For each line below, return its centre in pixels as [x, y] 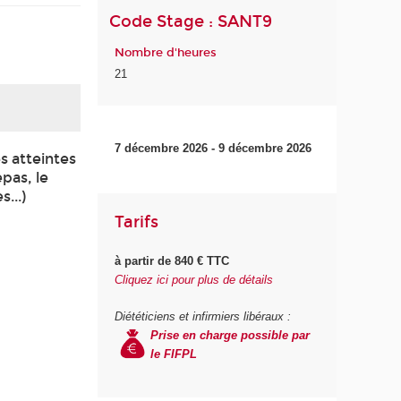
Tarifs [137, 222]
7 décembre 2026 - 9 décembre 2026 [213, 148]
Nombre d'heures [166, 53]
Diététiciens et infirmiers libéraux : [203, 316]
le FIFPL [176, 354]
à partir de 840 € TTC [172, 261]
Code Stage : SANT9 [191, 21]
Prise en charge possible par [230, 335]
